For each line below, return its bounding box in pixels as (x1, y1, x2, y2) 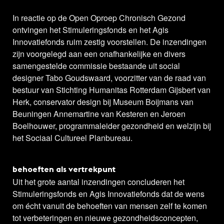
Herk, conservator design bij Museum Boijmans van (12, 96, 193, 108)
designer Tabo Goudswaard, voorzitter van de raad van (12, 72, 206, 84)
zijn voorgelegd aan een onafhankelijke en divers (12, 48, 185, 60)
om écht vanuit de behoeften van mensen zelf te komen (12, 200, 207, 212)
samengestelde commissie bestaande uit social (12, 60, 180, 72)
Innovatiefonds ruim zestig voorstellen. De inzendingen (12, 36, 206, 48)
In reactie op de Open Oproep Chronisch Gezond (12, 12, 185, 24)
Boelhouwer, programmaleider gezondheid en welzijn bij (12, 120, 211, 132)
